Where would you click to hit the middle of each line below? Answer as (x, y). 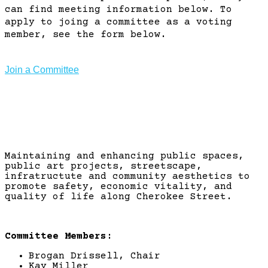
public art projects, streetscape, (103, 167)
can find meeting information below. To (118, 9)
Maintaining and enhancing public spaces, (124, 156)
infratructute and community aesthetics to (127, 177)
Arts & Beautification (134, 109)
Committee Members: (62, 237)
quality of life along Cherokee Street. (121, 197)
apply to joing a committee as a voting (118, 22)
